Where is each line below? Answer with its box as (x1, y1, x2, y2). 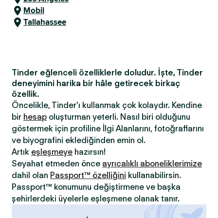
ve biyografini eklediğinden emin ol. (12, 135, 145, 145)
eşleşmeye (31, 147, 73, 157)
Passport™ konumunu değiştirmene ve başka (12, 182, 181, 192)
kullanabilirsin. (126, 170, 181, 180)
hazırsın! (73, 147, 106, 157)
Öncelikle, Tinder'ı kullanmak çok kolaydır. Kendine (12, 100, 202, 110)
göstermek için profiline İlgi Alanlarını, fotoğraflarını (12, 124, 204, 133)
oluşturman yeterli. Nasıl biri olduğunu (47, 112, 190, 122)
